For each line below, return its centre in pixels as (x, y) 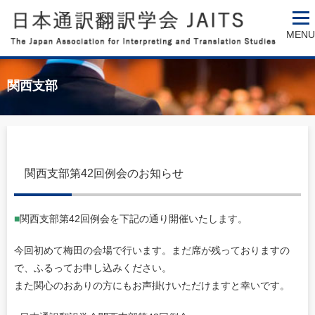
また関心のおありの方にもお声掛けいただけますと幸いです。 (152, 285)
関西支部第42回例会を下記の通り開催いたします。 (134, 219)
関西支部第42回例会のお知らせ (104, 173)
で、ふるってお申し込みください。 (93, 268)
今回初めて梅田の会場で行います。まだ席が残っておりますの (152, 250)
